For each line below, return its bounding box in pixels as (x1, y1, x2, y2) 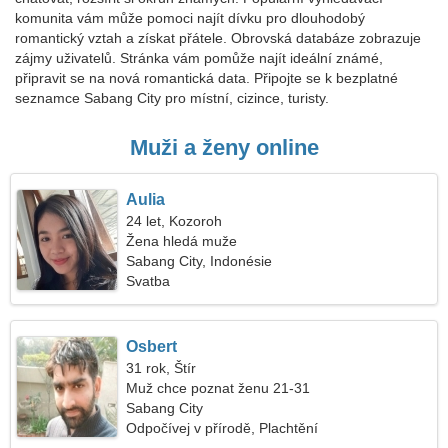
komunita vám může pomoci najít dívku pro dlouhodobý (15, 10, 365, 26)
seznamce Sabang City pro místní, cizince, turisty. (15, 90, 329, 106)
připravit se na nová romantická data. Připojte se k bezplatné (15, 70, 398, 86)
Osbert (126, 338, 178, 355)
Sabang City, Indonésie (126, 253, 273, 269)
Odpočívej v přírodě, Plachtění (126, 420, 319, 436)
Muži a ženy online (129, 135, 319, 160)
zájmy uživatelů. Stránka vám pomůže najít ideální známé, (15, 50, 383, 66)
